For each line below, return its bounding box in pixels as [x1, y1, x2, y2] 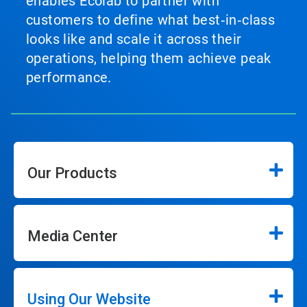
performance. [26, 69, 112, 86]
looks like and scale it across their [26, 30, 242, 47]
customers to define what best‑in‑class [26, 11, 275, 28]
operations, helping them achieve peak [26, 49, 271, 66]
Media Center [27, 227, 118, 245]
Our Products [27, 164, 117, 182]
